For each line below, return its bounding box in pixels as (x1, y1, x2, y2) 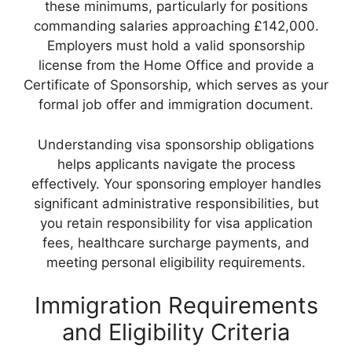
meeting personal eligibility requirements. (46, 254, 306, 270)
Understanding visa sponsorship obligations (38, 136, 314, 152)
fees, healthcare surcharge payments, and (42, 234, 310, 251)
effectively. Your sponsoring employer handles (31, 175, 321, 192)
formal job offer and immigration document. (38, 97, 313, 113)
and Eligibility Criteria (62, 318, 290, 346)
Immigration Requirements (34, 291, 318, 320)
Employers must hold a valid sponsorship (47, 38, 305, 54)
